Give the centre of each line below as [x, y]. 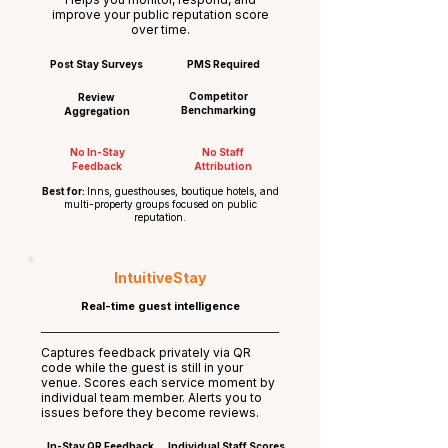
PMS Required [223, 64]
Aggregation [96, 111]
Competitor [218, 96]
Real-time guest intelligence [160, 306]
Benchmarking [218, 110]
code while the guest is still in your [142, 367]
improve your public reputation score [160, 14]
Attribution [222, 166]
